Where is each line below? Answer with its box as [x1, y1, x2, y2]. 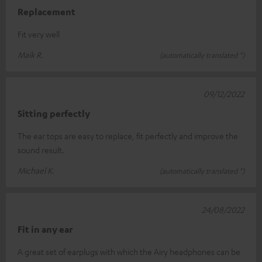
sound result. [18, 144, 64, 155]
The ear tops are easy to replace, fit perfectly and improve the [18, 130, 238, 141]
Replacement [18, 5, 75, 18]
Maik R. [18, 49, 44, 60]
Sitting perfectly [18, 107, 90, 119]
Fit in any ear [18, 223, 73, 235]
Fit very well [18, 28, 60, 39]
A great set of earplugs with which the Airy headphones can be [18, 246, 240, 257]
